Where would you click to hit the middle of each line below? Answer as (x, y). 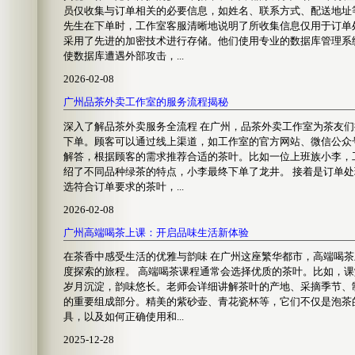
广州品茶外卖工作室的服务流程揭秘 (146, 101)
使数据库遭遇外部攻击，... (124, 55)
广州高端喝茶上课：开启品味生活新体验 (156, 232)
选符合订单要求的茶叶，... (124, 186)
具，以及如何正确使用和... (124, 317)
